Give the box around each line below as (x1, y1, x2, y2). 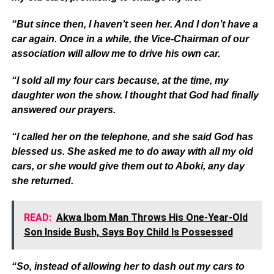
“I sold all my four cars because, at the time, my (11, 75, 229, 86)
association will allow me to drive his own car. (11, 48, 220, 59)
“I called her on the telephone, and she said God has (11, 131, 253, 142)
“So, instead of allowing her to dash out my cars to (11, 261, 245, 272)
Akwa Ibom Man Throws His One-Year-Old (56, 211, 248, 223)
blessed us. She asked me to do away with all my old (11, 146, 253, 157)
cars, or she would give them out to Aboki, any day (11, 160, 245, 171)
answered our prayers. (11, 104, 116, 115)
